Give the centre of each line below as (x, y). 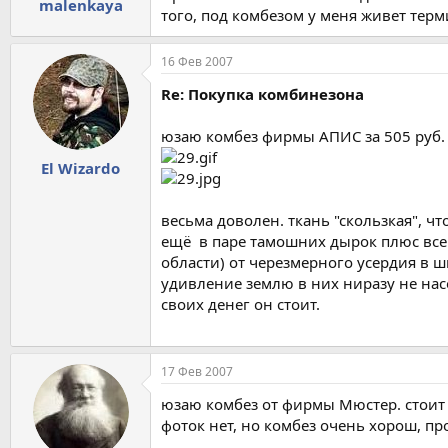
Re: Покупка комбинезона (262, 94)
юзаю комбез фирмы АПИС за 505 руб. (303, 136)
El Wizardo (80, 167)
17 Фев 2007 (197, 371)
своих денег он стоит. (240, 304)
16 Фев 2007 (197, 62)
